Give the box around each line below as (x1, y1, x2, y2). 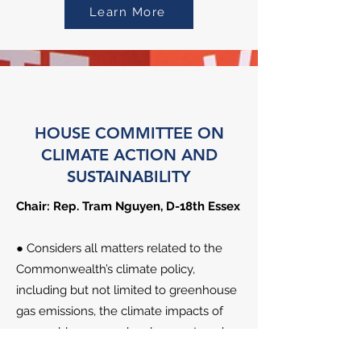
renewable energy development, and (16, 325, 224, 339)
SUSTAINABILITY (67, 167, 191, 186)
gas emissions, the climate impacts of (16, 304, 223, 318)
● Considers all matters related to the (16, 241, 222, 255)
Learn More (89, 5, 166, 19)
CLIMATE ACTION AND (40, 145, 218, 164)
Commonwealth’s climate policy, (16, 262, 195, 276)
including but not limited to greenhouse (16, 283, 237, 297)
